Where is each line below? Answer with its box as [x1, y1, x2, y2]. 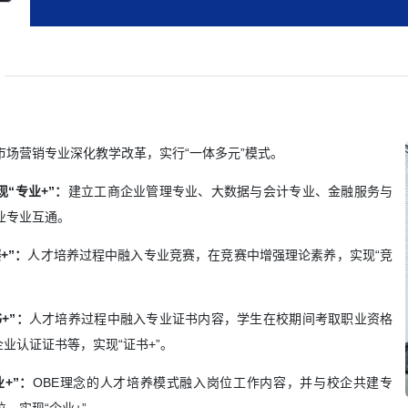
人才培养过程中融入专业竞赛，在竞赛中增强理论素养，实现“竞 [27, 248, 393, 263]
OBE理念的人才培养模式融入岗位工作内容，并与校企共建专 [33, 375, 393, 391]
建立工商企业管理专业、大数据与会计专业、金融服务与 [67, 184, 393, 199]
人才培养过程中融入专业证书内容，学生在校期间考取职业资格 [28, 311, 393, 327]
